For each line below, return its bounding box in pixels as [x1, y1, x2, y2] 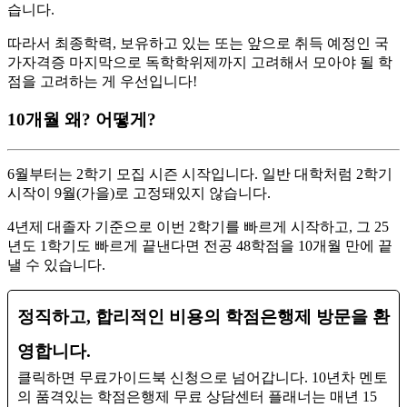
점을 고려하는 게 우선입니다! [7, 73, 197, 89]
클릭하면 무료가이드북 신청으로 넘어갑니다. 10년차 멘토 [17, 370, 388, 386]
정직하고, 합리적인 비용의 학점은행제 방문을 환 [17, 307, 390, 327]
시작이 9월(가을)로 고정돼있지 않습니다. [7, 185, 271, 202]
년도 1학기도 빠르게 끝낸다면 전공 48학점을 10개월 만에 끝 [7, 238, 392, 254]
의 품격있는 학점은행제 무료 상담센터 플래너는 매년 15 [17, 389, 377, 405]
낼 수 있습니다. [7, 257, 105, 273]
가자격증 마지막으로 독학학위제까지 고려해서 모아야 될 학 [7, 54, 392, 70]
